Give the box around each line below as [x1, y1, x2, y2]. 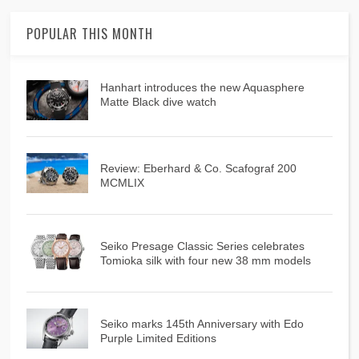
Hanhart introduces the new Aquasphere [99, 81, 305, 95]
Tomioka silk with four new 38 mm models [99, 254, 311, 268]
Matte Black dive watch [99, 95, 216, 109]
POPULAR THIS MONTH [26, 24, 154, 44]
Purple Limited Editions [99, 332, 216, 345]
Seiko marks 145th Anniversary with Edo [99, 317, 304, 331]
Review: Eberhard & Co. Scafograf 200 [99, 162, 296, 175]
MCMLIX [99, 176, 144, 190]
